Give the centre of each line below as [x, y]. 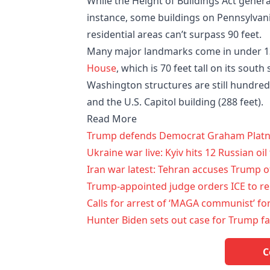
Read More [112, 119]
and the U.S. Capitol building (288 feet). [175, 102]
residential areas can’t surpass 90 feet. [174, 35]
